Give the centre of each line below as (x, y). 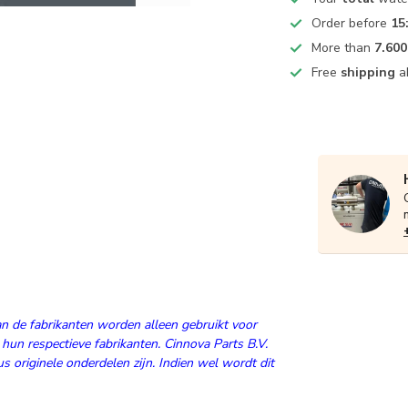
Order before (352, 23)
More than (343, 48)
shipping (368, 72)
